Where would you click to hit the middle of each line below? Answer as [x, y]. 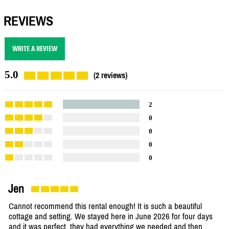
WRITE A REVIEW [35, 49]
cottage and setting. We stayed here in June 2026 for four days [111, 216]
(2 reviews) [110, 75]
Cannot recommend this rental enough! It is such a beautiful [105, 206]
